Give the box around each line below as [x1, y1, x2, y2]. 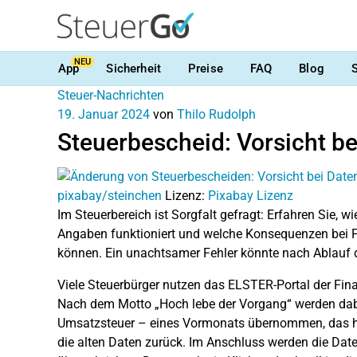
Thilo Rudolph [177, 107, 256, 122]
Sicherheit [106, 61, 161, 76]
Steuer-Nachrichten [57, 88, 164, 103]
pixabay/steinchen [57, 187, 162, 203]
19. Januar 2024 [57, 107, 150, 122]
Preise [187, 61, 223, 76]
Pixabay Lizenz [208, 187, 293, 203]
